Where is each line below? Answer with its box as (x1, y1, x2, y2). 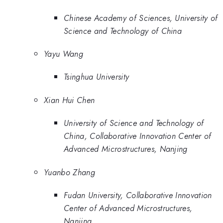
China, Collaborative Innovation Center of (64, 130, 212, 142)
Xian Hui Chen (44, 94, 95, 106)
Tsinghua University (64, 71, 129, 83)
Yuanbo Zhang (44, 166, 95, 178)
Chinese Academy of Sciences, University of (64, 11, 218, 24)
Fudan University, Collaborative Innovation (64, 189, 212, 202)
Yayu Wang (44, 47, 83, 60)
